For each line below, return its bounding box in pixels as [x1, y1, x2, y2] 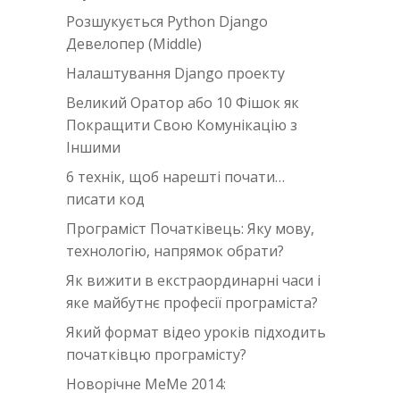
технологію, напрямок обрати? [66, 241, 284, 262]
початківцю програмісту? [66, 345, 246, 365]
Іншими [66, 137, 121, 158]
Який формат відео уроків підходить [66, 322, 326, 343]
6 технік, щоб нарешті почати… [66, 167, 285, 187]
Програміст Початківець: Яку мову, [66, 219, 314, 239]
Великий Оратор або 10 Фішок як [66, 93, 299, 113]
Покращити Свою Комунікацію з [66, 115, 297, 136]
